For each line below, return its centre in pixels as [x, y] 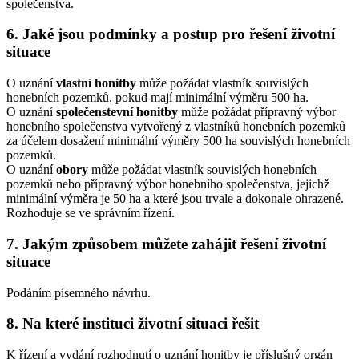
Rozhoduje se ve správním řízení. [91, 213]
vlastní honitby [98, 83]
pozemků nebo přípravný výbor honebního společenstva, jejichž [168, 184]
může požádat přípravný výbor [258, 112]
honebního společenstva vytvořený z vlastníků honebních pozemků [176, 127]
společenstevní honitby [119, 112]
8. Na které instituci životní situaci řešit [133, 324]
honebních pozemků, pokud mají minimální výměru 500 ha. [157, 98]
